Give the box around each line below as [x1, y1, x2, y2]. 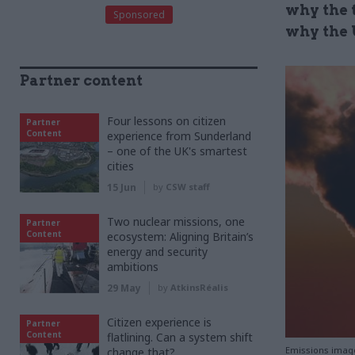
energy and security [107, 244, 208, 259]
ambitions [107, 259, 158, 274]
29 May [107, 281, 141, 295]
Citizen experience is [107, 315, 212, 330]
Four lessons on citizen [107, 113, 226, 128]
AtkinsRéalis [170, 281, 228, 293]
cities [107, 158, 134, 174]
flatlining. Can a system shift [107, 330, 253, 345]
